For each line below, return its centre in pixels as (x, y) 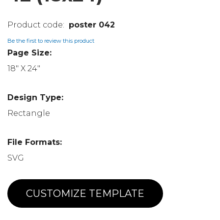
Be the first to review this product (51, 41)
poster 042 (92, 25)
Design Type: (35, 97)
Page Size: (29, 53)
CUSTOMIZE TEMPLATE (85, 193)
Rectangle (29, 113)
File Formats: (35, 142)
